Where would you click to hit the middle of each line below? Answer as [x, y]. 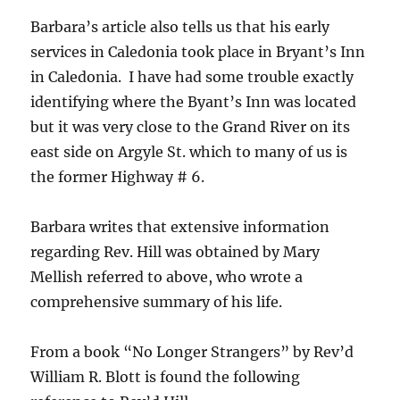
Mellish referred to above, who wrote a [167, 277]
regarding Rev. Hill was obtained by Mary [175, 252]
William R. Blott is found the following [166, 377]
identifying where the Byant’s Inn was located [194, 102]
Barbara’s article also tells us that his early [180, 27]
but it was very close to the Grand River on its [191, 127]
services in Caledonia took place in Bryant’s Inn [198, 52]
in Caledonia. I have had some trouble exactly [192, 77]
